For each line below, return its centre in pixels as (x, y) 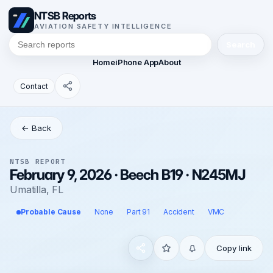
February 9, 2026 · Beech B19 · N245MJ (128, 175)
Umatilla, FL (37, 190)
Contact (34, 86)
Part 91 (139, 212)
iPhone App (137, 62)
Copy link (234, 248)
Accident (179, 212)
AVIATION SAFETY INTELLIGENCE (103, 26)
